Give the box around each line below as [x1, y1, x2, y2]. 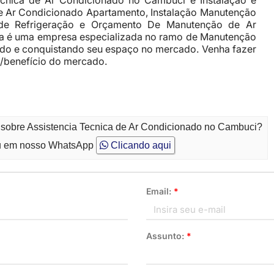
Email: [146, 186, 174, 196]
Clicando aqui [108, 140, 172, 150]
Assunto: [146, 231, 187, 241]
